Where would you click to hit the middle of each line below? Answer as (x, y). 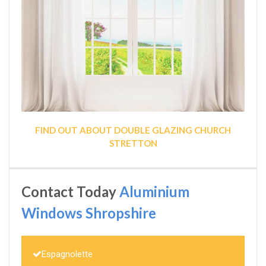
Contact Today (70, 191)
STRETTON (133, 143)
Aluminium (154, 191)
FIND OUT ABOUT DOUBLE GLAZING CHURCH (133, 130)
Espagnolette (67, 254)
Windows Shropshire (89, 213)
